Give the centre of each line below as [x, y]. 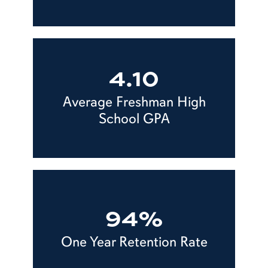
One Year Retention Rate [134, 241]
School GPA [134, 118]
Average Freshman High [134, 101]
